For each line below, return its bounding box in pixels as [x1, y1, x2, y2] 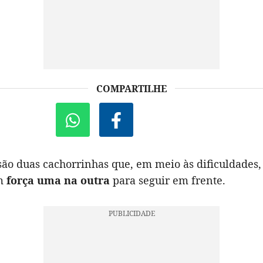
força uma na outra [6, 173, 110, 187]
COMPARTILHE [96, 82, 167, 95]
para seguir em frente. [110, 173, 225, 187]
